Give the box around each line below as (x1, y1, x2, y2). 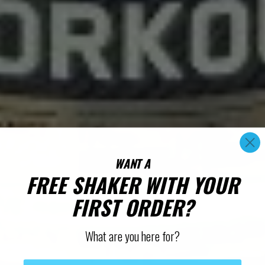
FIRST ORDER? (71, 192, 194, 222)
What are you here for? (85, 227, 180, 245)
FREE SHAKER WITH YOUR (26, 169, 239, 201)
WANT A (114, 154, 151, 173)
